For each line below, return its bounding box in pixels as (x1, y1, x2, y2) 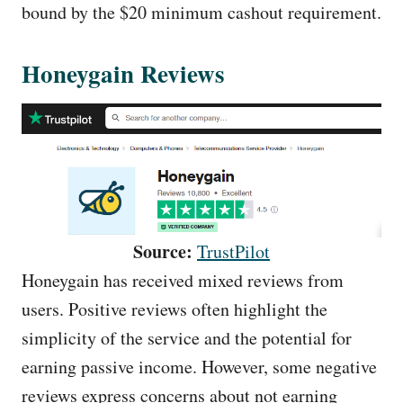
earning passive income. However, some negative (22, 354, 377, 379)
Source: (133, 237, 193, 264)
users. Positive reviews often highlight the (22, 296, 327, 321)
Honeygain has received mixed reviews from (22, 267, 344, 292)
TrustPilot (197, 238, 270, 264)
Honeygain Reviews (22, 55, 225, 91)
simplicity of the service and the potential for (22, 325, 352, 350)
